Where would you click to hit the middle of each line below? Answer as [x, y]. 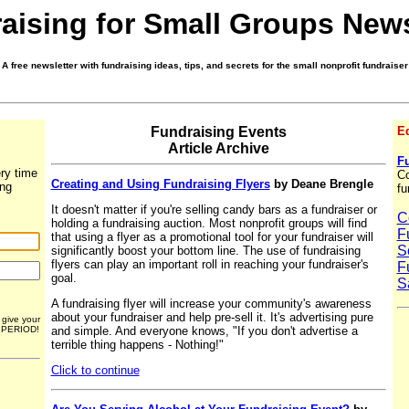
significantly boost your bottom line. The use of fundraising [205, 250]
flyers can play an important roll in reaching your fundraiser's [210, 264]
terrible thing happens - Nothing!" [137, 344]
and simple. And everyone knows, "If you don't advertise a [204, 330]
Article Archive [218, 149]
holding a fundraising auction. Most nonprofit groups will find [209, 223]
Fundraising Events [218, 132]
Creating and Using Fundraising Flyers [160, 184]
